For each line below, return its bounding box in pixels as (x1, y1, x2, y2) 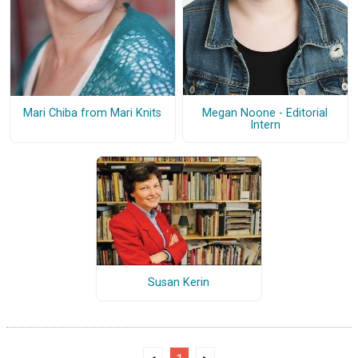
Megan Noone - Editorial (202, 105, 328, 120)
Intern (249, 117, 280, 132)
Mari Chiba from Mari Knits (23, 106, 162, 121)
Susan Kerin (148, 276, 210, 290)
